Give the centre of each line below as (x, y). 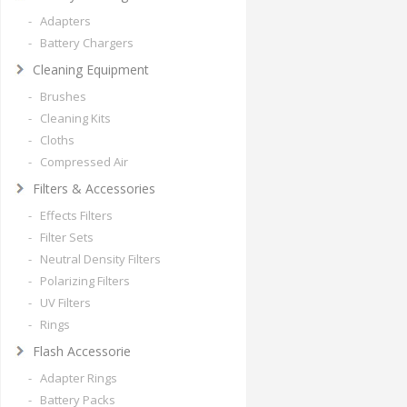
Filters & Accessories (94, 189)
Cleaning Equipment (91, 69)
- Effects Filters (70, 215)
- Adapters (60, 21)
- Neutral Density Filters (94, 259)
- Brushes (57, 96)
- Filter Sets (61, 237)
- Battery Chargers (81, 43)
